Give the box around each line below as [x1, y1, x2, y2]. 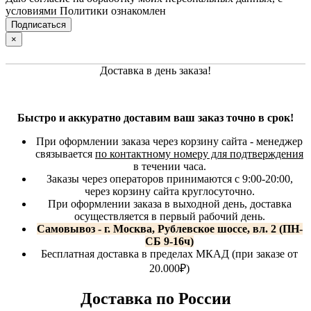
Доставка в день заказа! [100, 65, 211, 77]
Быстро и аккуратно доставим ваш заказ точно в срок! [17, 112, 294, 124]
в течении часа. [133, 160, 206, 173]
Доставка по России [80, 289, 231, 308]
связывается [35, 148, 95, 160]
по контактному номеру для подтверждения [95, 148, 303, 160]
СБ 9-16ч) [145, 235, 194, 248]
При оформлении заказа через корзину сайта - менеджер [36, 135, 303, 148]
